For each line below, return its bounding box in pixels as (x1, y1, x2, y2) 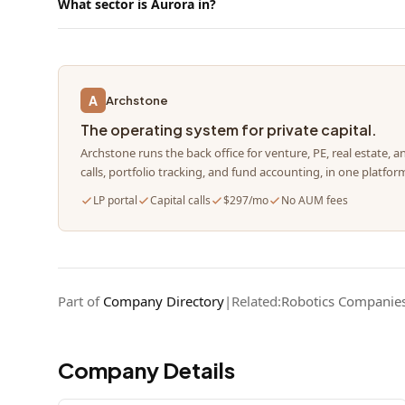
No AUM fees (281, 193, 348, 208)
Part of (58, 292, 103, 310)
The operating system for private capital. (80, 120, 377, 139)
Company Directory (103, 292, 224, 310)
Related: (231, 292, 281, 310)
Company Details (58, 356, 235, 383)
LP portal (93, 193, 137, 208)
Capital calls (150, 193, 211, 208)
